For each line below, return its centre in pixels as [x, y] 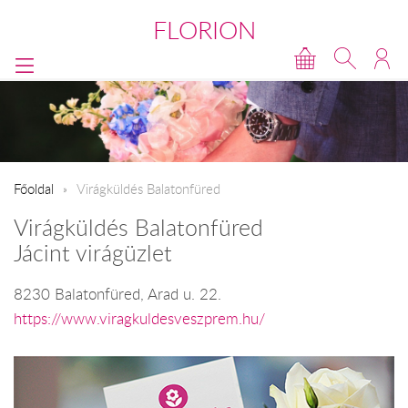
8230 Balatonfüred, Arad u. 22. [117, 294]
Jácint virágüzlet [93, 253]
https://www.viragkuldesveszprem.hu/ [139, 318]
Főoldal [34, 188]
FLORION [204, 30]
